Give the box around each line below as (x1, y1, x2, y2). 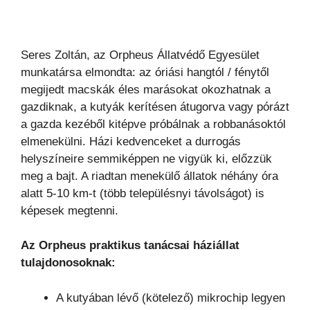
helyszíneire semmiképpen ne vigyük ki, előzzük (21, 152, 272, 166)
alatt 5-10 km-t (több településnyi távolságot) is (21, 187, 264, 201)
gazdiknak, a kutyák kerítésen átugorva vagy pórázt (21, 100, 289, 114)
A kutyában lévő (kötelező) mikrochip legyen (56, 291, 285, 304)
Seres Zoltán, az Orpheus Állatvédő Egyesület (21, 48, 259, 62)
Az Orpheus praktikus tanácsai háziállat (21, 239, 239, 253)
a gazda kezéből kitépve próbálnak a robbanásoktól (21, 118, 286, 131)
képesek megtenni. (21, 204, 118, 218)
